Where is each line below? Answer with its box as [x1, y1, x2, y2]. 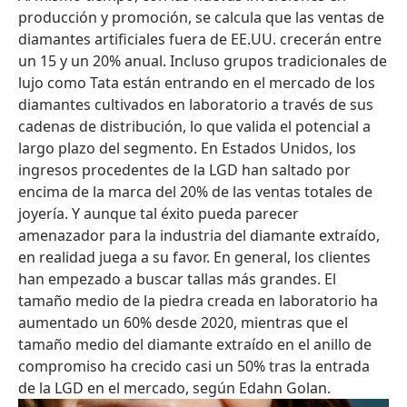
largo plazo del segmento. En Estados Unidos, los [18, 138, 356, 159]
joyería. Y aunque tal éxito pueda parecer [18, 203, 299, 224]
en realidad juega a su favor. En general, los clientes [18, 247, 371, 268]
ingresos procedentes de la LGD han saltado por [18, 160, 351, 181]
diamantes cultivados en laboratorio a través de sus [18, 94, 373, 115]
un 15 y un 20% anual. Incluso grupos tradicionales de [18, 51, 387, 72]
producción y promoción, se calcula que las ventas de [18, 7, 384, 28]
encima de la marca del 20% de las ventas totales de [18, 182, 372, 203]
